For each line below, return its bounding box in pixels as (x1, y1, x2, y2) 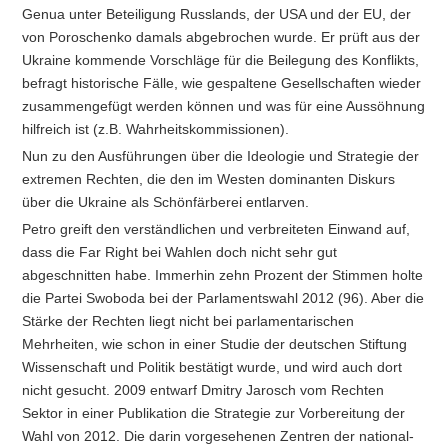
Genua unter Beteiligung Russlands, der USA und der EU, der (22, 6, 412, 23)
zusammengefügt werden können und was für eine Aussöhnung (22, 98, 426, 115)
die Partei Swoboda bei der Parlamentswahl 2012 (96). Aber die (22, 289, 425, 306)
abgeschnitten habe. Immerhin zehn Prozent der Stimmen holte (22, 266, 424, 283)
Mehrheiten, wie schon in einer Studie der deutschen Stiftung (22, 335, 408, 352)
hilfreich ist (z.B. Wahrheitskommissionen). (22, 121, 290, 138)
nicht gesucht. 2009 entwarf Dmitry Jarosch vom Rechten (22, 381, 385, 398)
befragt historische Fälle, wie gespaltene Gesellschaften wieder (22, 75, 422, 92)
